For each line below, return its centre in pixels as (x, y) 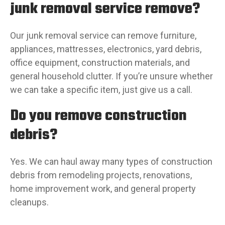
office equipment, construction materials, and (100, 63)
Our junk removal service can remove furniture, (103, 35)
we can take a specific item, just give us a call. (101, 90)
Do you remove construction (98, 116)
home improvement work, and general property (103, 189)
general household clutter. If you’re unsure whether (111, 76)
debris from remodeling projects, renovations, (101, 175)
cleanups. (29, 202)
